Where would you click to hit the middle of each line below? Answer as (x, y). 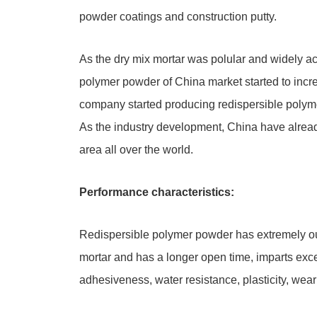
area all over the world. (138, 150)
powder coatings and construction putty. (178, 17)
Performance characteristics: (157, 192)
